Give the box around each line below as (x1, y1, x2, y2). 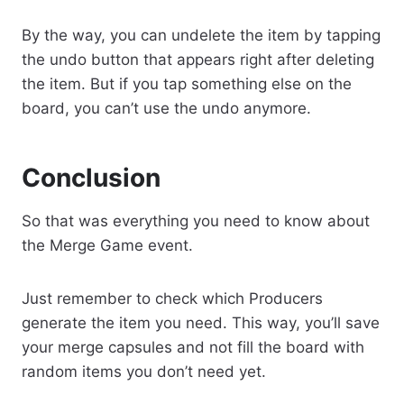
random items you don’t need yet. (22, 362, 266, 381)
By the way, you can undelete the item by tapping (22, 25, 381, 44)
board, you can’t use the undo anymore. (22, 98, 311, 117)
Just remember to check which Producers (22, 289, 323, 308)
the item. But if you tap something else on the (22, 74, 352, 93)
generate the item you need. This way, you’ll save (22, 313, 380, 332)
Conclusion (22, 161, 161, 193)
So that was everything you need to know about (22, 211, 370, 230)
